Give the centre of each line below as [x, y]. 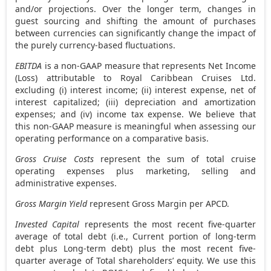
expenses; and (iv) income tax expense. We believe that [135, 114]
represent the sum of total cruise [175, 158]
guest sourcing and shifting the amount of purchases [135, 21]
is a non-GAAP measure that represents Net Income [149, 65]
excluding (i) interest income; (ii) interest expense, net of [135, 90]
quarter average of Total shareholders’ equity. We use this [135, 260]
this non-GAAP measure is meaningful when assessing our [135, 126]
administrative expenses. [66, 183]
